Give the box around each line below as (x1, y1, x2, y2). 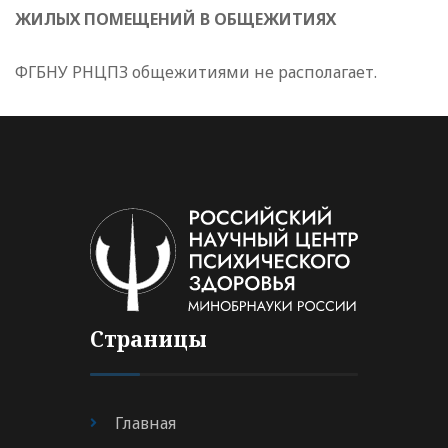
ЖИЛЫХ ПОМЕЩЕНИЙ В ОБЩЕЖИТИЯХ (15, 8, 336, 31)
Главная (115, 412, 176, 435)
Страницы (90, 324, 207, 354)
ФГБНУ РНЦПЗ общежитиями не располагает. (15, 61, 377, 84)
